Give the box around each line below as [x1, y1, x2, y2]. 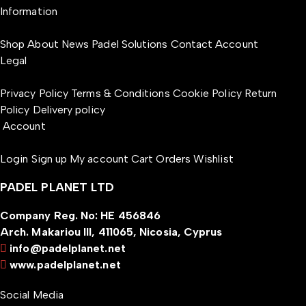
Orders [156, 152, 194, 165]
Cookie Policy [172, 87, 242, 100]
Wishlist [193, 152, 234, 165]
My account [70, 152, 128, 165]
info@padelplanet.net [10, 242, 126, 255]
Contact [170, 38, 216, 51]
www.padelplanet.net [10, 258, 121, 271]
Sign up [31, 152, 68, 165]
